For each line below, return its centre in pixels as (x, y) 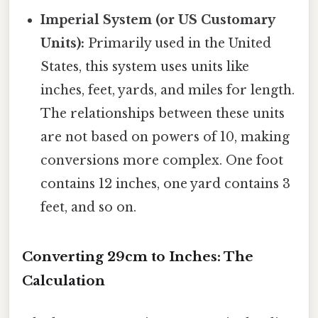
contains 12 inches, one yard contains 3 (166, 183)
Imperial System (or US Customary (158, 20)
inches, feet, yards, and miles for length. (168, 90)
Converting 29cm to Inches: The (138, 257)
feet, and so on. (89, 207)
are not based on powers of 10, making (165, 137)
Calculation (64, 281)
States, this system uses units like (145, 66)
